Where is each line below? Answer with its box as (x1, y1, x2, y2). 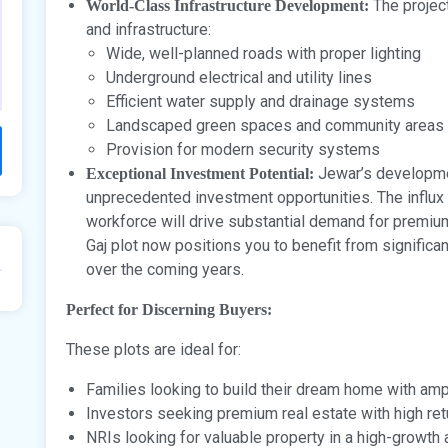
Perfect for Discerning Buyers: (66, 300, 272, 318)
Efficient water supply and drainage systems (106, 91, 415, 111)
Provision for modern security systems (106, 139, 380, 159)
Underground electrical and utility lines (106, 67, 372, 87)
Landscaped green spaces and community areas (106, 115, 444, 135)
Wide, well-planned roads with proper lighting (106, 43, 421, 63)
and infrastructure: (86, 19, 211, 39)
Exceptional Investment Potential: (86, 164, 314, 182)
